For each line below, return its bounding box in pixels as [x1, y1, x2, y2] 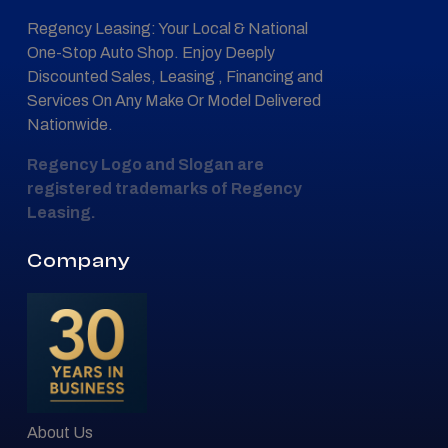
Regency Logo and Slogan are [27, 155, 264, 173]
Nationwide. [27, 115, 113, 133]
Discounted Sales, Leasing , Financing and [27, 67, 323, 85]
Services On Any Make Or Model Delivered [27, 91, 321, 109]
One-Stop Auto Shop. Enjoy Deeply [27, 43, 275, 61]
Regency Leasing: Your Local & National [27, 19, 308, 37]
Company [27, 248, 131, 272]
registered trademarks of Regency [27, 179, 302, 197]
